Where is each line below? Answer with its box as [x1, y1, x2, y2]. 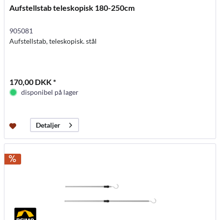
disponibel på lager [21, 88, 79, 97]
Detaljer [36, 121, 61, 130]
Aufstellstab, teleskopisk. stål [9, 37, 97, 46]
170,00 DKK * [9, 77, 56, 87]
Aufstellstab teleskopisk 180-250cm [9, 3, 135, 13]
